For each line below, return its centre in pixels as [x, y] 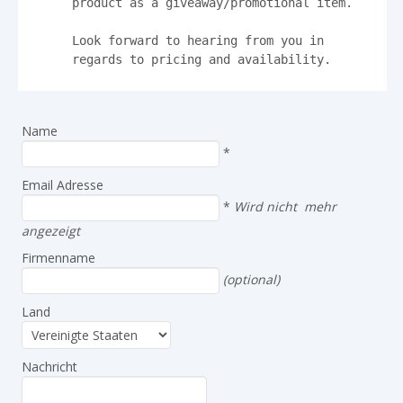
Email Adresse [63, 184]
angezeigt [51, 230]
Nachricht [49, 366]
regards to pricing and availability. [201, 59]
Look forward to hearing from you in [198, 40]
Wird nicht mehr [285, 206]
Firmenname [58, 257]
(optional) [251, 279]
